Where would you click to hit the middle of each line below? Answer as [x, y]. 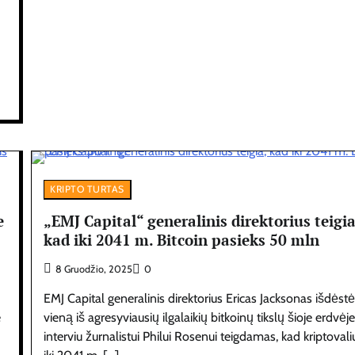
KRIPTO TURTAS [87, 189]
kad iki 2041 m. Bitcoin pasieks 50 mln [182, 240]
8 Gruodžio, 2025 [94, 269]
